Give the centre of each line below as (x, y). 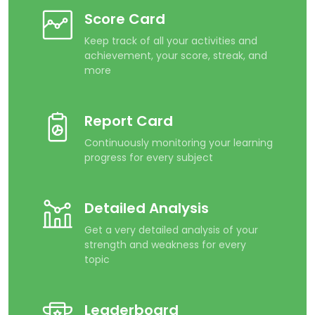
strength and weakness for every (165, 244)
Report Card (129, 121)
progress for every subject (149, 157)
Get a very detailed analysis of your (171, 230)
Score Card (125, 19)
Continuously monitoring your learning (179, 142)
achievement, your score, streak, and (176, 55)
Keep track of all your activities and (171, 40)
